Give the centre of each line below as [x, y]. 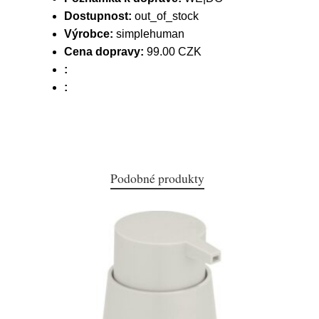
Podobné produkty [157, 178]
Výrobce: [89, 34]
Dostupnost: [98, 16]
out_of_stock [165, 16]
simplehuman [149, 34]
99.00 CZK [173, 52]
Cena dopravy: [104, 52]
